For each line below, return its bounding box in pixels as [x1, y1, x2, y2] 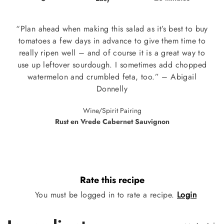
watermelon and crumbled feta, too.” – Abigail [27, 70, 196, 82]
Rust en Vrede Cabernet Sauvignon [54, 116, 169, 126]
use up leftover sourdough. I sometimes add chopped [17, 58, 207, 70]
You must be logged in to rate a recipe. [35, 188, 177, 200]
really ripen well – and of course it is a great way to [18, 46, 205, 58]
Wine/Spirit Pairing [82, 105, 141, 115]
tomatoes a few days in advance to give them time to [18, 34, 206, 46]
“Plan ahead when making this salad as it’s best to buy [16, 22, 208, 34]
